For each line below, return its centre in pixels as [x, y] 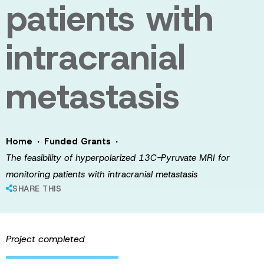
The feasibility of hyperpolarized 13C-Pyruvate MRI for [118, 158]
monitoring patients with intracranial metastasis [102, 174]
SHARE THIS [37, 189]
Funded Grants [77, 141]
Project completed [45, 239]
